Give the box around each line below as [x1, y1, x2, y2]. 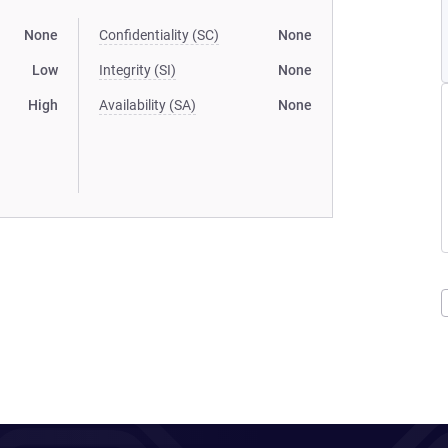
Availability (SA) [99, 97, 197, 113]
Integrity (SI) [99, 62, 177, 78]
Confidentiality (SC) [99, 27, 220, 43]
